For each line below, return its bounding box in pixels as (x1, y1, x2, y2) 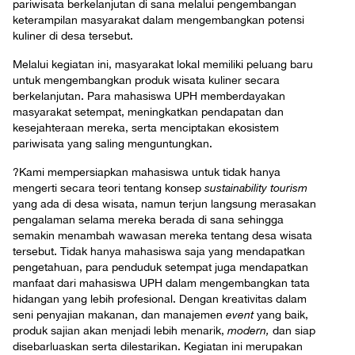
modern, (227, 324, 269, 338)
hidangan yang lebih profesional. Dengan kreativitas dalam (13, 292, 307, 306)
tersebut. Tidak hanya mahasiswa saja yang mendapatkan (13, 245, 305, 258)
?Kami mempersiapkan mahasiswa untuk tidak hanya (13, 166, 281, 179)
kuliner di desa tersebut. (13, 29, 133, 43)
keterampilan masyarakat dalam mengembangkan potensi (13, 13, 304, 27)
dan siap (269, 324, 315, 338)
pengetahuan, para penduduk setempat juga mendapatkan (13, 261, 308, 274)
